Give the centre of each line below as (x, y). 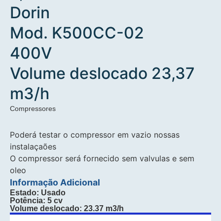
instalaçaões (33, 147)
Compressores (33, 109)
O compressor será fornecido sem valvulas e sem (102, 159)
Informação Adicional (55, 183)
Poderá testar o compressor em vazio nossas (95, 135)
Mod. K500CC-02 (77, 33)
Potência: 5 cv (37, 201)
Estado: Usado (38, 193)
